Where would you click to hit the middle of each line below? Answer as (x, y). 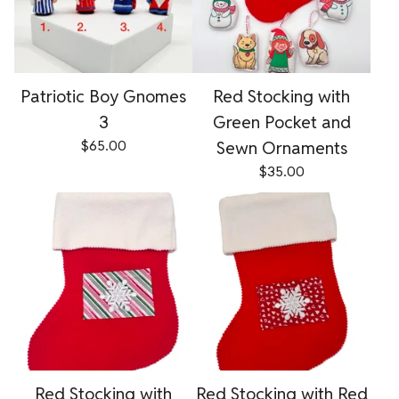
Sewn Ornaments (281, 147)
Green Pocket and (281, 122)
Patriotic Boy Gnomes (103, 96)
